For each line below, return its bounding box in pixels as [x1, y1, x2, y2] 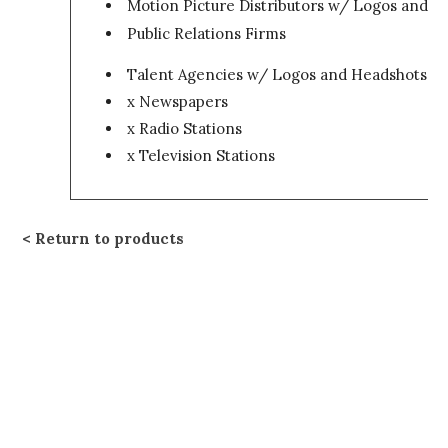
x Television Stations [127, 146, 276, 166]
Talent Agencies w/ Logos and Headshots [127, 64, 428, 84]
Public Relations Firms [127, 23, 287, 43]
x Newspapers [127, 91, 229, 111]
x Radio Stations [127, 118, 243, 138]
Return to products [35, 229, 184, 248]
